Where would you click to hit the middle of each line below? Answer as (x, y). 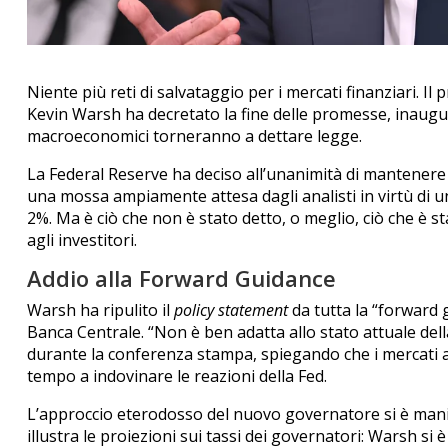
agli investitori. (81, 239)
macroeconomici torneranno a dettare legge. (194, 135)
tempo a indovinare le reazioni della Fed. (176, 375)
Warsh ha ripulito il (100, 309)
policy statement (230, 309)
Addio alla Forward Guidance (181, 277)
